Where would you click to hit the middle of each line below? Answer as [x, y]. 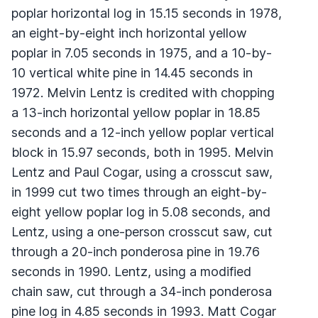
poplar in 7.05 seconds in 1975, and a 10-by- [142, 53]
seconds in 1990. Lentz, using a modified [131, 271]
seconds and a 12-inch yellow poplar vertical [143, 132]
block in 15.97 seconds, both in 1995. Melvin [142, 152]
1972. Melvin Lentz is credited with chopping [143, 92]
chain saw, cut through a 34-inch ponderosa [142, 291]
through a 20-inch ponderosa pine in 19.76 [136, 251]
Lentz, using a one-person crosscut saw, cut [142, 231]
